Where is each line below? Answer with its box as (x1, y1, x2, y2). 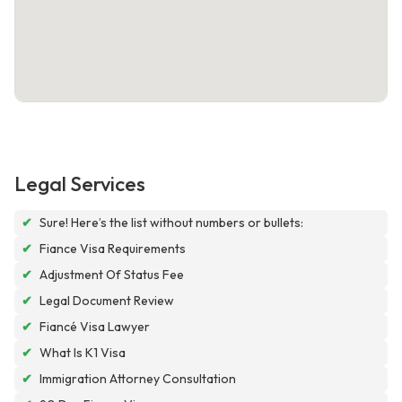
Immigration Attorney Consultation (39, 371, 236, 388)
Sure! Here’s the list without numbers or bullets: (39, 214, 303, 232)
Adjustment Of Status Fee (39, 267, 184, 284)
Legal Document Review (39, 293, 174, 310)
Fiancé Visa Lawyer (39, 319, 150, 336)
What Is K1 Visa (39, 345, 126, 362)
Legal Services (14, 171, 145, 197)
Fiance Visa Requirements (39, 240, 186, 258)
